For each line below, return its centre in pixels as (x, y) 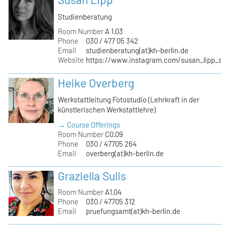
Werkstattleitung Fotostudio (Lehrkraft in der (129, 100)
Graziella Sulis (92, 176)
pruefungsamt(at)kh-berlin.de (133, 211)
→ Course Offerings (89, 124)
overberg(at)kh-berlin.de (125, 153)
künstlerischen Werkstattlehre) (107, 110)
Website (71, 60)
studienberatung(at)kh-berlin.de (137, 50)
